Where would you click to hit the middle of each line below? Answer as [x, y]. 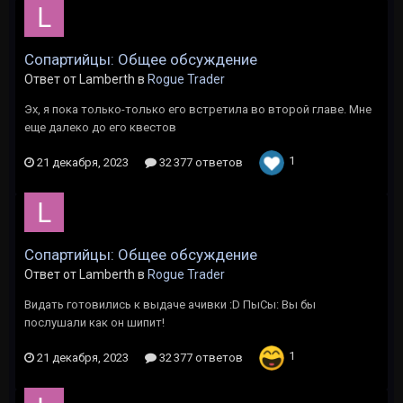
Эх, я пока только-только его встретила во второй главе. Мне [198, 109]
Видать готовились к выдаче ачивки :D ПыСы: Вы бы [170, 304]
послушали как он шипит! [94, 322]
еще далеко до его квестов [100, 127]
